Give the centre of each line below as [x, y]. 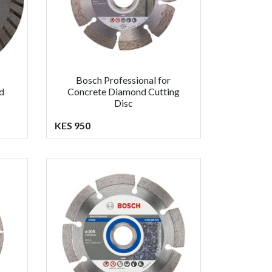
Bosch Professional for [124, 80]
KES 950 [72, 125]
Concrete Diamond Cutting [123, 91]
